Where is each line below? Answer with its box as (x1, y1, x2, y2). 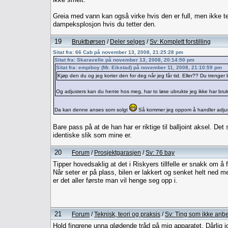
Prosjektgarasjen (94, 149, 141, 156)
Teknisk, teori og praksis (94, 210, 160, 217)
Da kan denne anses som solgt (54, 106, 129, 112)
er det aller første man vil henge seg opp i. (53, 176, 178, 184)
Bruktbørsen (72, 38, 105, 45)
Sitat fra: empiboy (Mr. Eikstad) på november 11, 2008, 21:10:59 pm (56, 64, 222, 70)
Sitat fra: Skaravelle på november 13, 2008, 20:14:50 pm (54, 56, 194, 63)
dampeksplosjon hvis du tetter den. (53, 20, 156, 28)
